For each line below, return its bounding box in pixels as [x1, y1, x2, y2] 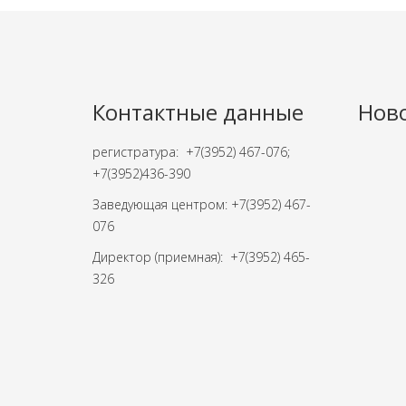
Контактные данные [92, 97, 304, 127]
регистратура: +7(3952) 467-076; [92, 143, 290, 160]
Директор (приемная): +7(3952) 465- [92, 248, 310, 266]
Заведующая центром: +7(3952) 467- [92, 196, 311, 213]
